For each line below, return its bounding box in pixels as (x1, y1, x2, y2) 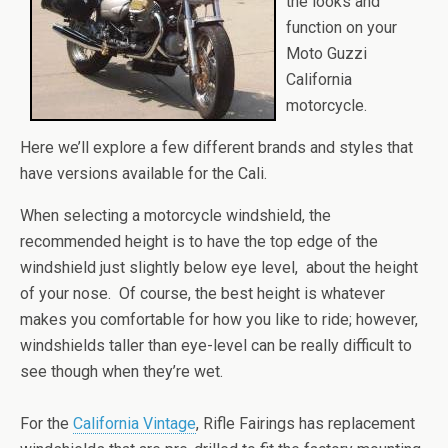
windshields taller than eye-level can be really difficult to (20, 336, 412, 355)
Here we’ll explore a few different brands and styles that (20, 138, 413, 157)
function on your (286, 18, 397, 37)
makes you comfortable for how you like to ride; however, (20, 310, 418, 329)
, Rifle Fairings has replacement (196, 414, 415, 433)
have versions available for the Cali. (20, 164, 267, 183)
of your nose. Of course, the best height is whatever (20, 284, 385, 303)
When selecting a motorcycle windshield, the (20, 206, 331, 225)
